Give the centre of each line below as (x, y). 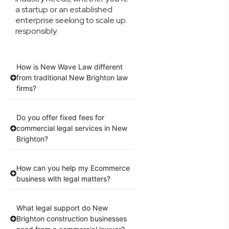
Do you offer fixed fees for (60, 118)
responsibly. (37, 31)
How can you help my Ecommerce (73, 168)
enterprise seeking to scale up (71, 20)
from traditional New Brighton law (72, 78)
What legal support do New (62, 208)
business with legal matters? (63, 179)
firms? (26, 88)
